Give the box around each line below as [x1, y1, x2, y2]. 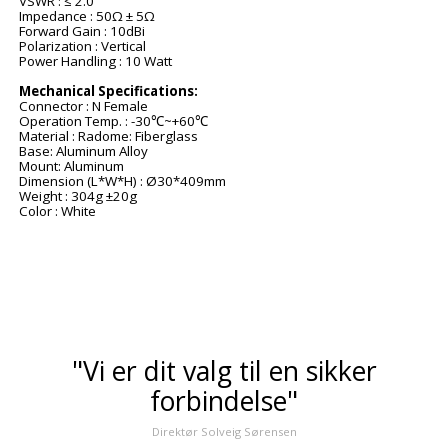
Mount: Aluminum [19, 157, 124, 176]
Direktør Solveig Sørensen [151, 424, 297, 440]
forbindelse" [150, 383, 298, 420]
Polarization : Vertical [19, 37, 146, 56]
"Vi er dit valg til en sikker [71, 353, 377, 390]
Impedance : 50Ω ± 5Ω [19, 7, 155, 26]
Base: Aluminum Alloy [19, 142, 148, 161]
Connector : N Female [19, 97, 148, 116]
